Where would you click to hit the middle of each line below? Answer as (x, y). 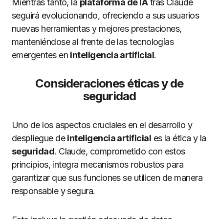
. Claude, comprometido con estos (120, 151)
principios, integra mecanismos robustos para (98, 164)
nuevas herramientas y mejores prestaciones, (97, 29)
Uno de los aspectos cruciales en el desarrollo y (102, 125)
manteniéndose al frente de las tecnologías (93, 42)
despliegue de (40, 138)
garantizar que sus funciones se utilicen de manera (107, 178)
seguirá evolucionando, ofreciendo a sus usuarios (106, 15)
